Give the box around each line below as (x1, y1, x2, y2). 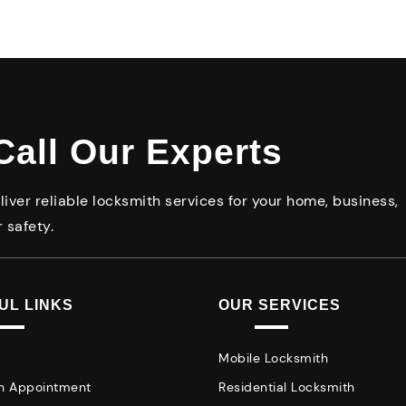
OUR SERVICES (218, 297, 341, 314)
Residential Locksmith (218, 379, 355, 396)
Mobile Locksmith (218, 350, 328, 367)
